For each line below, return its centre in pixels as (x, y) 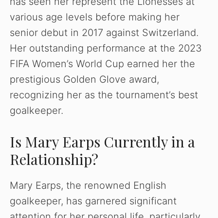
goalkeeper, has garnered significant (93, 201)
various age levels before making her (95, 17)
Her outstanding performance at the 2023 (106, 48)
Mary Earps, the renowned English (88, 186)
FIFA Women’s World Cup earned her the (102, 64)
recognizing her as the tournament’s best (104, 95)
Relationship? (54, 159)
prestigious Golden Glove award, (84, 80)
